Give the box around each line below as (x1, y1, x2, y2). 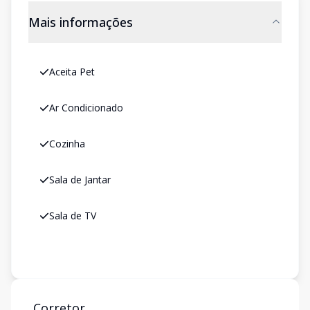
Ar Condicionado (49, 101, 123, 114)
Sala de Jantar (49, 173, 111, 186)
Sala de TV (49, 209, 96, 222)
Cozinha (49, 137, 85, 150)
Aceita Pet (49, 65, 95, 78)
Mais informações (28, 14, 133, 30)
